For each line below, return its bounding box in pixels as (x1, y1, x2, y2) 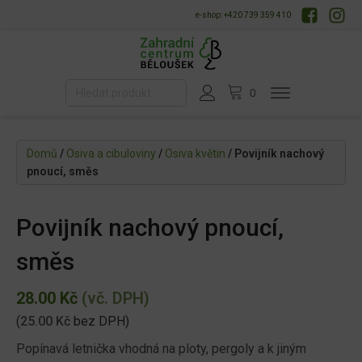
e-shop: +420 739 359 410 (196, 11, 291, 19)
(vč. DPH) (78, 288, 149, 309)
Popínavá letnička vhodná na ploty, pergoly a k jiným (16, 341, 306, 357)
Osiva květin (165, 147, 225, 161)
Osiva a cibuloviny (66, 147, 156, 161)
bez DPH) (70, 314, 129, 330)
